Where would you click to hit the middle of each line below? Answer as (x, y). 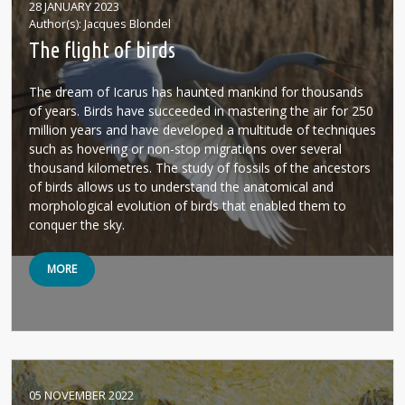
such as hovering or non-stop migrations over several (185, 149)
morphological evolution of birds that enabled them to (188, 206)
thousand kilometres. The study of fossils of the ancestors (200, 168)
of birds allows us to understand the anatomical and (181, 187)
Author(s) (54, 24)
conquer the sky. (77, 225)
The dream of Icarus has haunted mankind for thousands (196, 92)
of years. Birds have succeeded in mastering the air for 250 (201, 111)
